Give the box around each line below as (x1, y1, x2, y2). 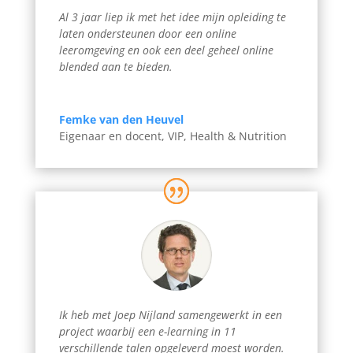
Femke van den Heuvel (58, 112, 184, 128)
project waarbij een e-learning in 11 (58, 324, 236, 340)
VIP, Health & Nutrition (167, 128, 287, 144)
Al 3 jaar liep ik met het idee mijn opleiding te (58, 9, 286, 25)
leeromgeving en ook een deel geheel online (58, 43, 273, 58)
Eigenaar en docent (58, 128, 162, 144)
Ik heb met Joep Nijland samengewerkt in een (58, 307, 282, 323)
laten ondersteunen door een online (58, 26, 236, 42)
